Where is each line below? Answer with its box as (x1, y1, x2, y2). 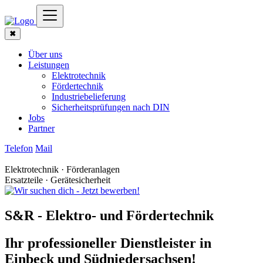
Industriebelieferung (52, 92, 126, 102)
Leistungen (28, 60, 69, 70)
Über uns (28, 49, 62, 59)
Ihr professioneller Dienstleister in (5, 235, 211, 251)
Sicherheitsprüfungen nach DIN (52, 102, 170, 112)
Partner (28, 123, 55, 133)
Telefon (5, 143, 33, 153)
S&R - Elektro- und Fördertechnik (5, 207, 214, 223)
